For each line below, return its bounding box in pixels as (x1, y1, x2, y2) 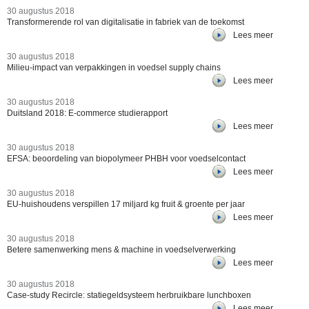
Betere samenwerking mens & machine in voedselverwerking (7, 245, 236, 255)
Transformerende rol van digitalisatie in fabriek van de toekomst (7, 17, 244, 27)
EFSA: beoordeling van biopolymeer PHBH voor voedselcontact (7, 154, 246, 163)
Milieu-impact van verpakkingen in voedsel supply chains (7, 63, 221, 72)
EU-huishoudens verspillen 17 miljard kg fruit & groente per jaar (7, 199, 245, 209)
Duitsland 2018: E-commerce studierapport (7, 108, 168, 118)
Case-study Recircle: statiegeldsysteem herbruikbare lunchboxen (7, 290, 251, 300)
